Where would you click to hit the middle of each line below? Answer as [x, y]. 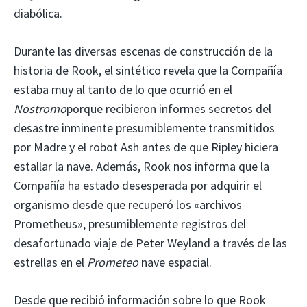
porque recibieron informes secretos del [169, 109]
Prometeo [113, 262]
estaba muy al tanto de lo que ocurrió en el [123, 90]
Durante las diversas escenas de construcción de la [143, 51]
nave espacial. [175, 262]
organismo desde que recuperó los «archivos [128, 205]
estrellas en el [50, 262]
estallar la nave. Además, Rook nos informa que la [142, 167]
